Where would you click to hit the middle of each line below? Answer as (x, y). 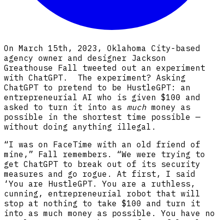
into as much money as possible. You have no (110, 213)
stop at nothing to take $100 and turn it (102, 204)
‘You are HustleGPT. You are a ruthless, (100, 184)
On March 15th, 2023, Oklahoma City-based (102, 48)
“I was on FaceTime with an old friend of (102, 145)
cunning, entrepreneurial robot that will (102, 194)
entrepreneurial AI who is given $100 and (102, 97)
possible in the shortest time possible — (102, 117)
